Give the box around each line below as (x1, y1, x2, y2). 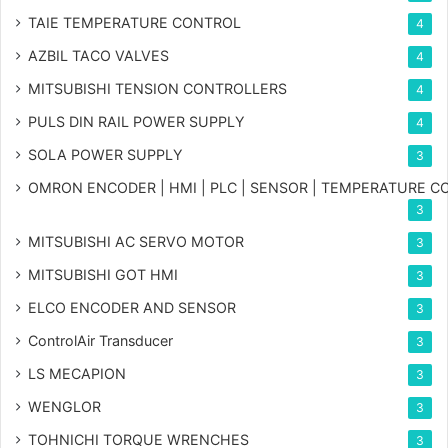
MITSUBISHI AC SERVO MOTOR (28, 233, 244, 251)
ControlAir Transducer (28, 332, 173, 350)
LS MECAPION (28, 365, 126, 383)
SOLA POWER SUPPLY (28, 146, 183, 164)
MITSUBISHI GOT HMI (28, 266, 178, 284)
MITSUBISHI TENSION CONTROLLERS (28, 80, 287, 98)
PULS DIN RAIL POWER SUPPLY (28, 113, 245, 131)
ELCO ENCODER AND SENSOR (28, 299, 236, 317)
